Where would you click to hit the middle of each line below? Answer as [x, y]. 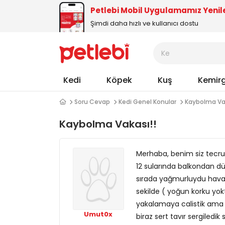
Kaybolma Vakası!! [108, 124]
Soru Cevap [92, 102]
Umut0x [98, 214]
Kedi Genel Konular [147, 102]
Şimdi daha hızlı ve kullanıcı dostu [144, 23]
